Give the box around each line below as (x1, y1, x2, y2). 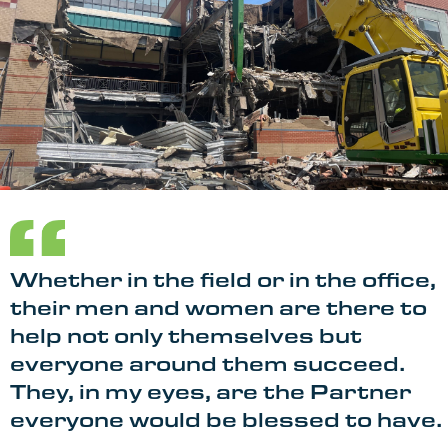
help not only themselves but (10, 321, 362, 351)
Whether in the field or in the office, (10, 265, 436, 295)
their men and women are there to (10, 293, 427, 323)
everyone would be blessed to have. (10, 405, 442, 435)
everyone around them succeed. (10, 349, 405, 379)
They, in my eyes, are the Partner (10, 377, 411, 407)
